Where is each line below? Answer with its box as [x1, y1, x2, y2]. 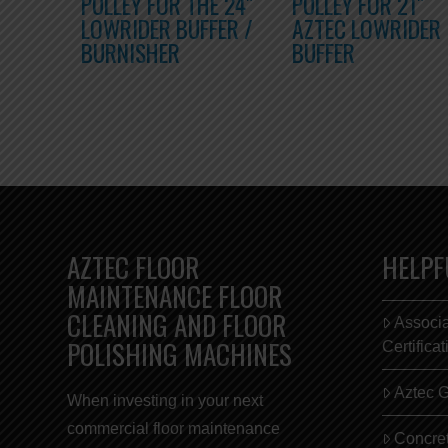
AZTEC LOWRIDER [292, 11, 442, 47]
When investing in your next [67, 391, 264, 409]
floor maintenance [149, 419, 281, 437]
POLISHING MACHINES [67, 334, 293, 375]
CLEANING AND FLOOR [67, 305, 287, 346]
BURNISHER [80, 35, 180, 71]
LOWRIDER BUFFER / [80, 11, 253, 47]
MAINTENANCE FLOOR [67, 276, 283, 317]
